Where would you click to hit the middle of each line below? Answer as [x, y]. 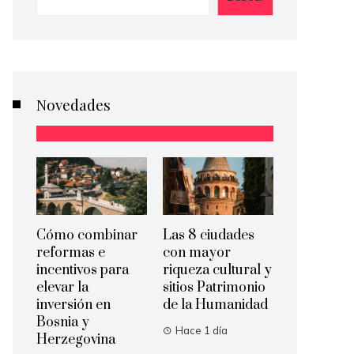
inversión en [73, 305]
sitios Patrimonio [214, 288]
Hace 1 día [201, 331]
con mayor [197, 253]
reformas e [71, 253]
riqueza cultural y [217, 271]
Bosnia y [63, 323]
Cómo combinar [87, 236]
